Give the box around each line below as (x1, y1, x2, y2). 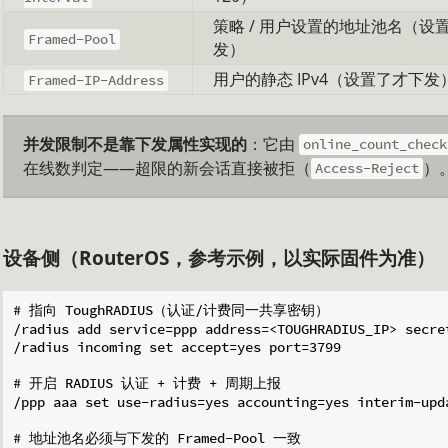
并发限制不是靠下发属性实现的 (23, 132, 247, 155)
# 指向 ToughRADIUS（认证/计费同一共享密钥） (13, 300, 329, 319)
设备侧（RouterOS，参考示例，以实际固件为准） (3, 245, 435, 271)
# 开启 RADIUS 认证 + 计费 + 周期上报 (13, 373, 281, 392)
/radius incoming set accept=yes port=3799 (13, 337, 341, 356)
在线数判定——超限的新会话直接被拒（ (23, 156, 311, 179)
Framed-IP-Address (28, 71, 165, 90)
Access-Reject (315, 159, 420, 178)
